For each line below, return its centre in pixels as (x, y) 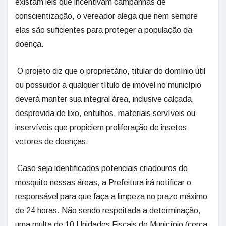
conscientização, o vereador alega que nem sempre (106, 16)
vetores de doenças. (52, 142)
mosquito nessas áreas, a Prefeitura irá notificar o (103, 182)
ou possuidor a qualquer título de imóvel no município (108, 85)
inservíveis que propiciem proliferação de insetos (101, 127)
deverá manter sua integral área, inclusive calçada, (105, 99)
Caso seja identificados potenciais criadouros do (101, 168)
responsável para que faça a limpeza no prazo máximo (111, 196)
